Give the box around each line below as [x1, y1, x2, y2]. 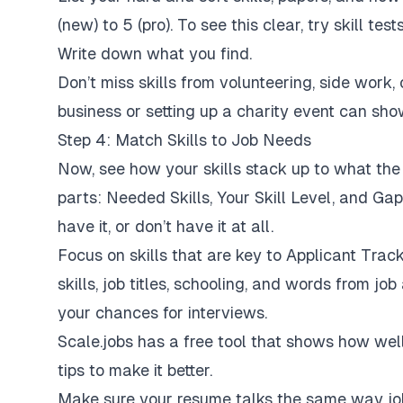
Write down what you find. [58, 44, 252, 63]
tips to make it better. [58, 361, 212, 380]
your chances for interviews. [58, 303, 267, 322]
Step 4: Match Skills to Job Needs [58, 130, 311, 149]
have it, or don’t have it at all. [58, 217, 273, 236]
